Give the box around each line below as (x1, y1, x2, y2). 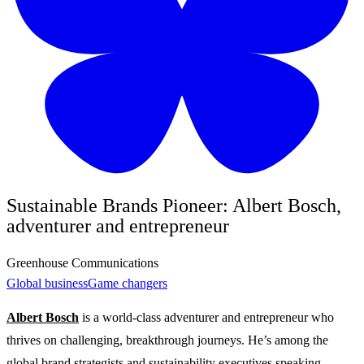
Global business (6, 275, 88, 290)
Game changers (88, 275, 167, 290)
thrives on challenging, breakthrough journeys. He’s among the (6, 332, 328, 347)
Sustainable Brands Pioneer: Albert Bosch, (6, 194, 341, 216)
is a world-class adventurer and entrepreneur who (79, 310, 334, 324)
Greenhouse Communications (6, 255, 158, 270)
